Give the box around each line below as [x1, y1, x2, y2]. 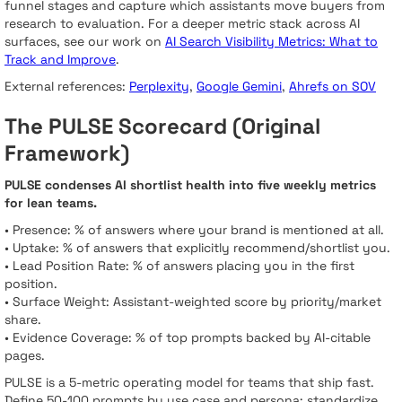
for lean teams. [4, 195, 97, 212]
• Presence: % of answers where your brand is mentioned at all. [4, 222, 384, 239]
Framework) [4, 139, 129, 168]
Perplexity [129, 78, 189, 95]
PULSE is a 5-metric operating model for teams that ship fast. [4, 374, 374, 391]
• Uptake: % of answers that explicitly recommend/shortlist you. [4, 240, 390, 257]
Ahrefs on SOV [289, 78, 376, 95]
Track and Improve [4, 51, 116, 68]
